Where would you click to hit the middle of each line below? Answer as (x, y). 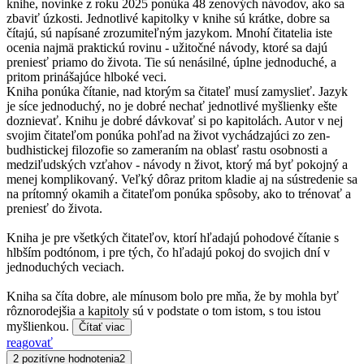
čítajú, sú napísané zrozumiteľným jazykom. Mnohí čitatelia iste (169, 32)
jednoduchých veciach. (65, 266)
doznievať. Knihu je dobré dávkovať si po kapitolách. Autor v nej (175, 120)
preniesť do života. (54, 208)
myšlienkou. (39, 326)
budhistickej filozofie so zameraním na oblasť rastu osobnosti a (167, 149)
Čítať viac (102, 327)
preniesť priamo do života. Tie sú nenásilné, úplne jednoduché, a (171, 62)
